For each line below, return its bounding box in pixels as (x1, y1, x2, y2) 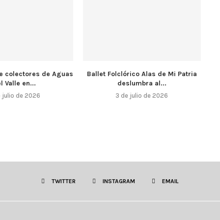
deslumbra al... (117, 79, 166, 87)
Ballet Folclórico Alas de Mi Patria (86, 69, 197, 78)
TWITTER (52, 177, 76, 185)
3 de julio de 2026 (115, 91, 168, 99)
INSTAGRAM (103, 177, 135, 185)
